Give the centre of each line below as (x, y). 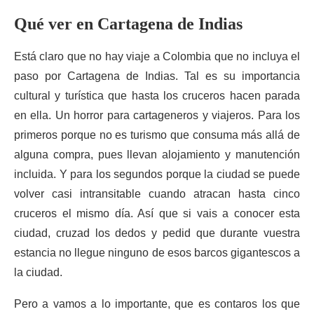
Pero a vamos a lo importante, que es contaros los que (157, 304)
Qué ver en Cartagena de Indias (128, 24)
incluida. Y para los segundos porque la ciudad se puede (157, 174)
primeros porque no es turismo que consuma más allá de (157, 135)
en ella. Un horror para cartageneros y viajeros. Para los (157, 115)
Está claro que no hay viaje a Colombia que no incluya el (157, 56)
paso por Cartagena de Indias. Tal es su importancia (157, 76)
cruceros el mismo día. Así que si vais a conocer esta (157, 213)
